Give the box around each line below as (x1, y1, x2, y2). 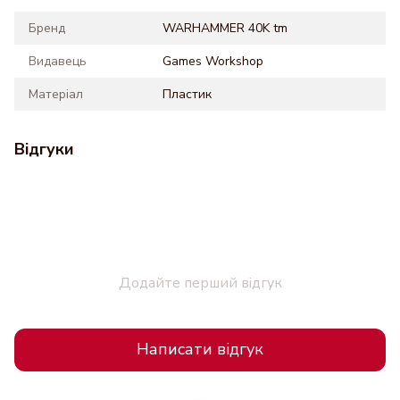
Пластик (162, 85, 212, 103)
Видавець (29, 52, 87, 70)
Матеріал (29, 85, 83, 103)
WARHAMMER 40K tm (162, 19, 287, 37)
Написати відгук (137, 338, 263, 361)
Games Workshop (162, 52, 263, 70)
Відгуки (14, 137, 74, 160)
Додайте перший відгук (118, 272, 282, 293)
